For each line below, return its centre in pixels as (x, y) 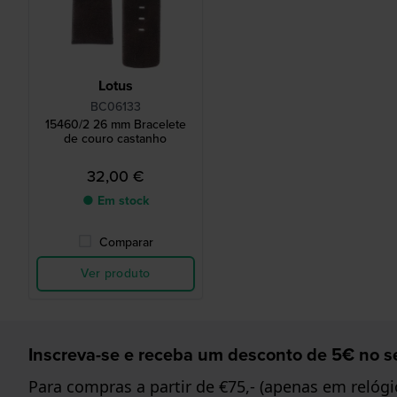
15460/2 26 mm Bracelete (115, 125)
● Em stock (115, 201)
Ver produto (116, 274)
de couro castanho (116, 139)
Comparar (126, 243)
